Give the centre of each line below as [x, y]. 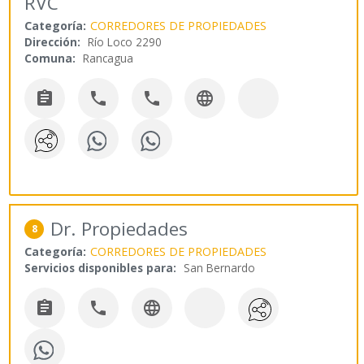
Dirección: [53, 42]
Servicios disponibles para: [101, 267]
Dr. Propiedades [119, 228]
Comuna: [50, 58]
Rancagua [108, 58]
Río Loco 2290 [125, 42]
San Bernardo [220, 267]
